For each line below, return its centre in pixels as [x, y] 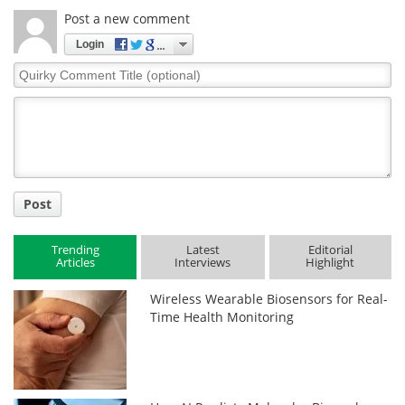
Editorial [330, 250]
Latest [202, 250]
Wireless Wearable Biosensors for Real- [269, 298]
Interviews [203, 263]
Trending [75, 250]
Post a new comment [127, 18]
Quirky [34, 70]
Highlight [330, 263]
